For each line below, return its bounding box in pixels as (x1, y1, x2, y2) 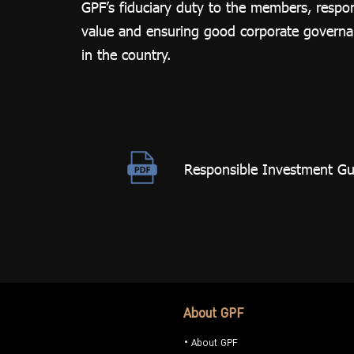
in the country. (81, 46, 171, 64)
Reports (135, 39, 175, 47)
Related (135, 15, 175, 24)
